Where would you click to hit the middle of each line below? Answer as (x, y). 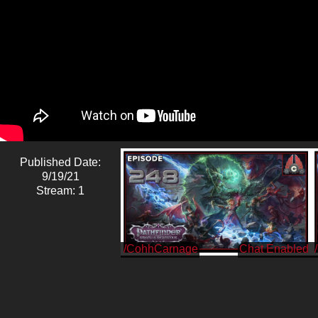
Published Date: (60, 162)
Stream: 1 (60, 190)
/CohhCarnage (161, 248)
